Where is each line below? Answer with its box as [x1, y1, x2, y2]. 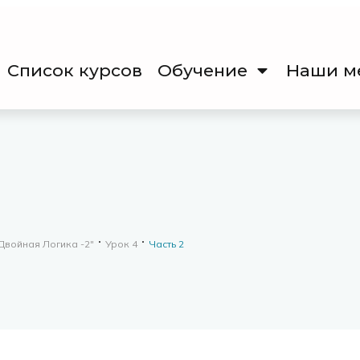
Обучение [157, 59, 248, 80]
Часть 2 [149, 237, 184, 250]
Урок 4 [105, 237, 137, 250]
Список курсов [7, 59, 143, 80]
